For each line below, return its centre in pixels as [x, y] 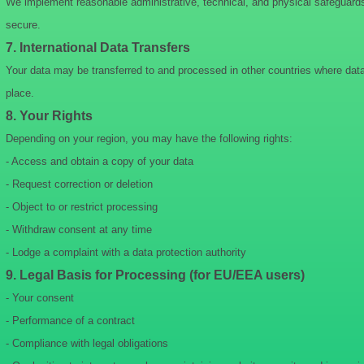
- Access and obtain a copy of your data [100, 161]
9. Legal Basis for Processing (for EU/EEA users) [155, 275]
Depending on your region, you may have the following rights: [149, 139]
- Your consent [40, 298]
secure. [23, 25]
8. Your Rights [49, 116]
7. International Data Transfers [98, 48]
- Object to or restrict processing [82, 207]
